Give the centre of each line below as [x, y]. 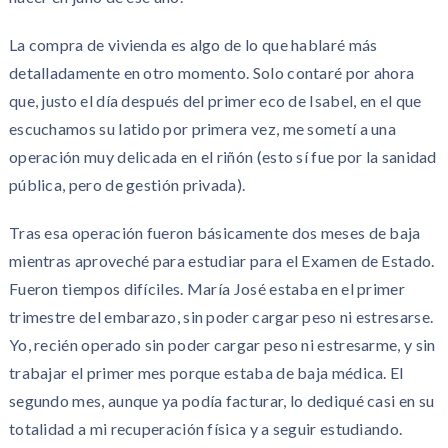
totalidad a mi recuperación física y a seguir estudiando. [205, 428]
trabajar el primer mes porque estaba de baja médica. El [206, 372]
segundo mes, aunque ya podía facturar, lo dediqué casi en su [221, 400]
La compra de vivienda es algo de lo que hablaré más [193, 44]
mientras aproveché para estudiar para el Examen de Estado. [221, 260]
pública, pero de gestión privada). [127, 184]
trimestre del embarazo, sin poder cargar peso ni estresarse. [221, 316]
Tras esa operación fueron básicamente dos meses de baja [214, 232]
